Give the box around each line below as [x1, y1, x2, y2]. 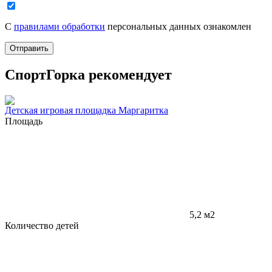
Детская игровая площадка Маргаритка [5, 104, 168, 115]
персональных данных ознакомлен [105, 21, 251, 32]
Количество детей [5, 220, 79, 231]
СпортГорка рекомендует [5, 66, 172, 83]
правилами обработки [14, 21, 105, 32]
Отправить [10, 43, 49, 53]
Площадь [5, 115, 42, 126]
